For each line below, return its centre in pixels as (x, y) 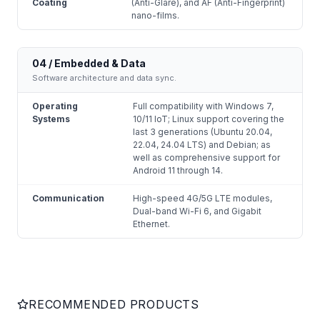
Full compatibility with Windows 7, (203, 106)
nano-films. (155, 16)
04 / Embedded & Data (89, 64)
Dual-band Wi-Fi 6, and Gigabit (197, 211)
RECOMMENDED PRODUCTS (114, 305)
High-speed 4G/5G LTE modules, (202, 199)
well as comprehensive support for (206, 158)
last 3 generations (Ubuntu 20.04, (202, 132)
